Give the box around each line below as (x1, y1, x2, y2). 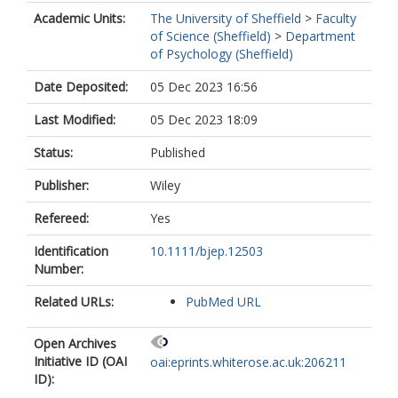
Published (150, 144, 205, 161)
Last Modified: (34, 111, 115, 128)
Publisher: (34, 177, 89, 194)
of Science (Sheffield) (150, 28, 271, 44)
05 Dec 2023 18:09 (150, 111, 258, 128)
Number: (34, 260, 84, 277)
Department (285, 28, 355, 44)
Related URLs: (34, 293, 114, 310)
